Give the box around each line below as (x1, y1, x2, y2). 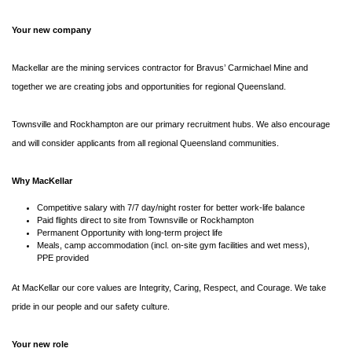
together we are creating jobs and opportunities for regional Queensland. (12, 82, 291, 92)
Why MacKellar (12, 176, 75, 186)
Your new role (12, 339, 68, 350)
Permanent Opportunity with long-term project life (37, 228, 222, 238)
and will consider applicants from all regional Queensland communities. (12, 138, 279, 148)
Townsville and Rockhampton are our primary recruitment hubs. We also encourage (12, 119, 330, 130)
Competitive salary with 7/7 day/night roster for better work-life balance (37, 203, 307, 213)
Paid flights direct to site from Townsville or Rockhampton (37, 215, 254, 225)
